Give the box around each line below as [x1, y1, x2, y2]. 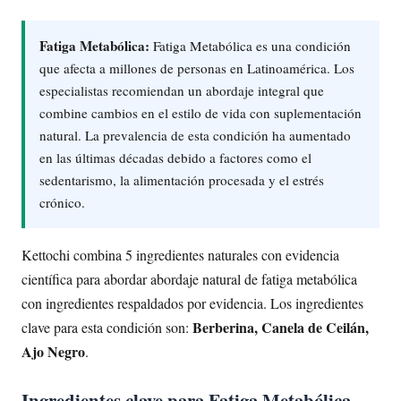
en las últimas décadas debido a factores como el [39, 149, 311, 167]
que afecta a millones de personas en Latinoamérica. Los [39, 59, 354, 78]
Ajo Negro [21, 341, 85, 363]
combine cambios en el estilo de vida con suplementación [39, 104, 362, 123]
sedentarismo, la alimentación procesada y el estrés [39, 171, 324, 190]
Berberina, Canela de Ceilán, [192, 317, 369, 338]
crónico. [39, 193, 85, 212]
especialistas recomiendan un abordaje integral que [39, 81, 324, 100]
